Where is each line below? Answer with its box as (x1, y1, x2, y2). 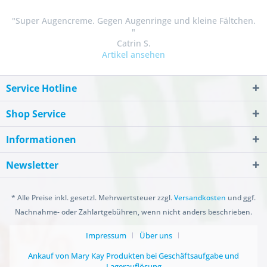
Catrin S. (116, 38, 151, 49)
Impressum (86, 230, 126, 241)
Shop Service (6, 107, 66, 120)
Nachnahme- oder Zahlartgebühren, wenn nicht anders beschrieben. (15, 207, 252, 218)
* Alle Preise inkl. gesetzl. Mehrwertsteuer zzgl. (11, 193, 174, 203)
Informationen (6, 133, 76, 146)
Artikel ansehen (102, 49, 165, 60)
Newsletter (6, 159, 58, 172)
